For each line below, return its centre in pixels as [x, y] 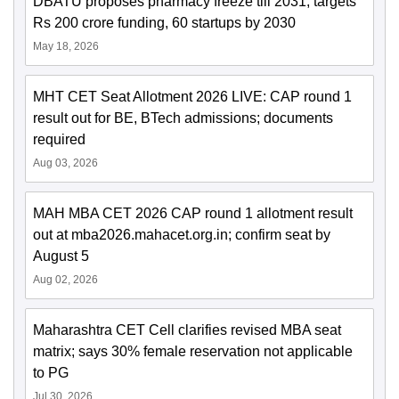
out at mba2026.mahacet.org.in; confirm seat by [182, 235]
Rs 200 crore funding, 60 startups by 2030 [164, 23]
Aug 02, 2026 [65, 280]
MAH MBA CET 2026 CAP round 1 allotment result [193, 214]
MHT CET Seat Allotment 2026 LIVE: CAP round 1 [192, 97]
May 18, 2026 [66, 47]
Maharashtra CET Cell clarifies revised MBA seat [187, 330]
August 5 [61, 256]
